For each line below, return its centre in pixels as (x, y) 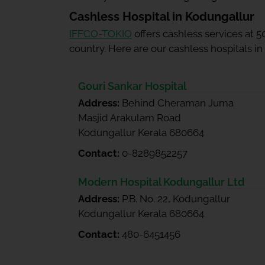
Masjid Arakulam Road (130, 118)
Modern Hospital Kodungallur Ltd (161, 182)
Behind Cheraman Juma (178, 103)
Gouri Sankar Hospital (132, 86)
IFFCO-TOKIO (101, 34)
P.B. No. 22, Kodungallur (176, 199)
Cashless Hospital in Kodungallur (162, 17)
